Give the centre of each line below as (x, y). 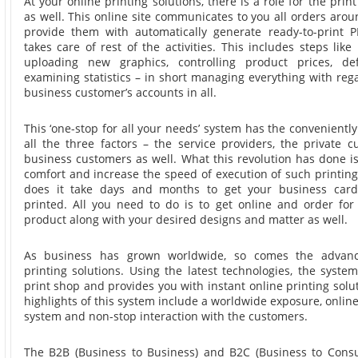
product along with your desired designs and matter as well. (185, 219)
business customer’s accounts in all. (120, 92)
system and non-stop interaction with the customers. (165, 316)
